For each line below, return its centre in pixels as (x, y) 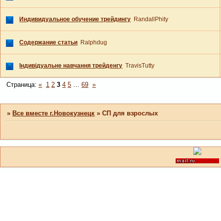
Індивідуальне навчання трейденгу (71, 66)
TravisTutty (140, 66)
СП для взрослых (130, 113)
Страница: (23, 85)
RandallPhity (151, 19)
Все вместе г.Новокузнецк (54, 113)
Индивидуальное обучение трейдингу (75, 19)
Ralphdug (94, 43)
